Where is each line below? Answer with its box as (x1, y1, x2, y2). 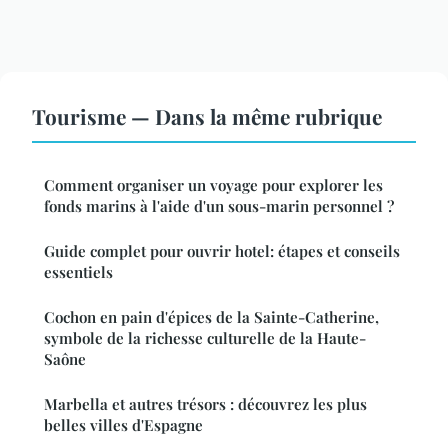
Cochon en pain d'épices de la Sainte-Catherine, (44, 306, 379, 327)
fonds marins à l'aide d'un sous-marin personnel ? (44, 195, 394, 216)
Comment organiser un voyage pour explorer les (44, 174, 383, 195)
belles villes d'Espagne (44, 414, 203, 435)
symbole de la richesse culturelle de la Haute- (44, 327, 366, 348)
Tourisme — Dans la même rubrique (32, 101, 382, 130)
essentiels (44, 261, 113, 282)
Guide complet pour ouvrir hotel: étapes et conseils (44, 240, 400, 261)
